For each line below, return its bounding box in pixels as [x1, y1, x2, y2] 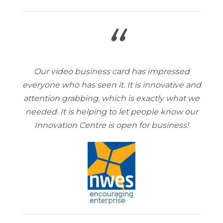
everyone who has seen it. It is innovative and [22, 80, 201, 90]
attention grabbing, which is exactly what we [23, 93, 200, 103]
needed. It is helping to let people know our [25, 107, 198, 116]
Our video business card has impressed [33, 66, 190, 76]
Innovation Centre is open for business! [34, 120, 189, 130]
